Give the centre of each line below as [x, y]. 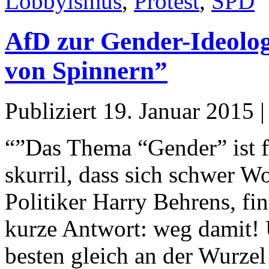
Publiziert [51, 110]
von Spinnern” [86, 70]
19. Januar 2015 [178, 110]
